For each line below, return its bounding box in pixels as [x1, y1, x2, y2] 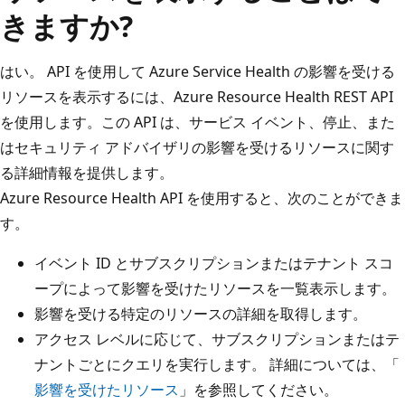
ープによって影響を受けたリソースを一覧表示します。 [34, 278, 396, 298]
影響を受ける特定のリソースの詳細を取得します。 [34, 303, 367, 324]
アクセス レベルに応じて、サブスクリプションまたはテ [34, 328, 400, 349]
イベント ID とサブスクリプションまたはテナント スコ [34, 252, 393, 273]
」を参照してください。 [179, 379, 338, 400]
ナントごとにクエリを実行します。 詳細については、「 [34, 353, 400, 374]
